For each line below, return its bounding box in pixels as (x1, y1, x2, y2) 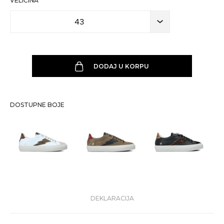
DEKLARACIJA (90, 194, 134, 202)
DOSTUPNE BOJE (10, 101, 64, 108)
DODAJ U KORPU (93, 62, 149, 70)
